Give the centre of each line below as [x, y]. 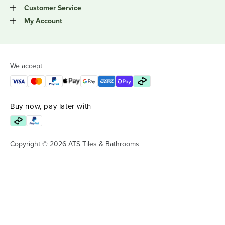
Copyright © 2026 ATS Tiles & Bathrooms [75, 144]
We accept [26, 66]
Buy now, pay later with [51, 106]
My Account [43, 21]
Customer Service [53, 8]
